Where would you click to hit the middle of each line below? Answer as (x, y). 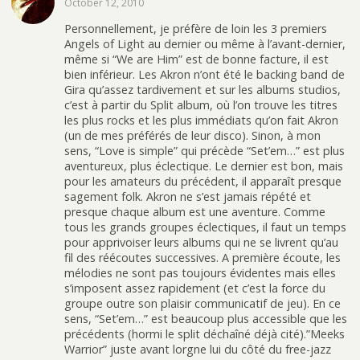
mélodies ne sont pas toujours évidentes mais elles (200, 273)
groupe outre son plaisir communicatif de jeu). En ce (202, 303)
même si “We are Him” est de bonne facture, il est (196, 59)
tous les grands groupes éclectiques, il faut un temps (205, 227)
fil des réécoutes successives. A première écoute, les (202, 258)
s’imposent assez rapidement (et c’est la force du (195, 288)
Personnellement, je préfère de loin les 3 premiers (196, 29)
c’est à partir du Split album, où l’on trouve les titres (201, 105)
